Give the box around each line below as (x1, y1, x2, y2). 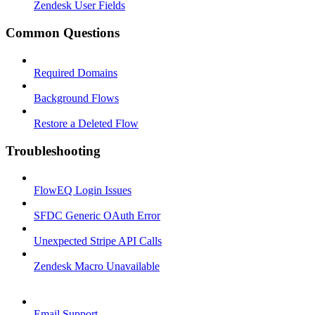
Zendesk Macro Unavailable (34, 260, 160, 273)
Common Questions (6, 25, 120, 41)
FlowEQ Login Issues (34, 184, 131, 197)
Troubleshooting (6, 143, 101, 158)
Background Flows (34, 91, 119, 104)
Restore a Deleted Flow (34, 117, 139, 129)
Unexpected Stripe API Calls (34, 235, 162, 247)
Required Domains (34, 66, 117, 79)
